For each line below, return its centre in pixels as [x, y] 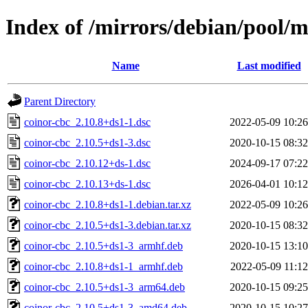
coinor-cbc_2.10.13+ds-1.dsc [87, 184]
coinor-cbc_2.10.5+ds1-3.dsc [87, 142]
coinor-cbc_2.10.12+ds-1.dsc [87, 163]
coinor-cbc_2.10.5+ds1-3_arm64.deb [104, 287]
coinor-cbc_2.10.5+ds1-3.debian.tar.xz [108, 225]
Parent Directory [60, 101]
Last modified [269, 65]
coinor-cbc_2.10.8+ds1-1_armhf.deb [103, 266]
